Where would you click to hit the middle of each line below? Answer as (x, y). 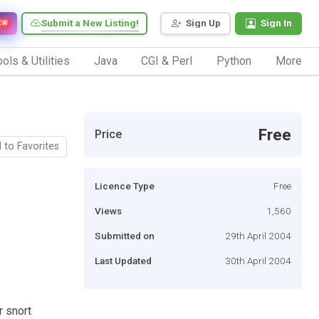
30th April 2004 (258, 260)
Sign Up (203, 23)
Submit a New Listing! (90, 23)
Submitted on (125, 235)
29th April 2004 (258, 235)
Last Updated (123, 260)
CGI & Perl (167, 61)
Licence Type (125, 185)
